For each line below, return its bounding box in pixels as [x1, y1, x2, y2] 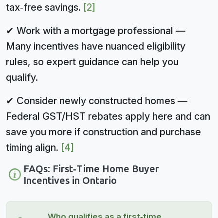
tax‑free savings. [6, 1, 83, 13]
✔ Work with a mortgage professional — [6, 24, 185, 36]
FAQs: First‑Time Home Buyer [23, 163, 159, 175]
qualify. [6, 71, 38, 83]
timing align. [6, 141, 61, 153]
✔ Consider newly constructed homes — [6, 94, 187, 107]
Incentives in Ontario [23, 174, 117, 186]
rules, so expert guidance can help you [6, 55, 179, 68]
